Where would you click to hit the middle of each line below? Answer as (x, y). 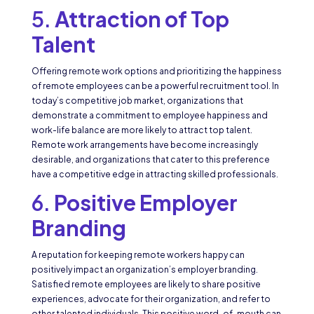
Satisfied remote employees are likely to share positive (146, 285)
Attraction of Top (142, 19)
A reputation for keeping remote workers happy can (138, 255)
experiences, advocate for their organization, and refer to (151, 299)
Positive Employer (145, 203)
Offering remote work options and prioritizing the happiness (156, 71)
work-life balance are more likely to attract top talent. (142, 130)
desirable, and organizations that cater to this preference (150, 160)
